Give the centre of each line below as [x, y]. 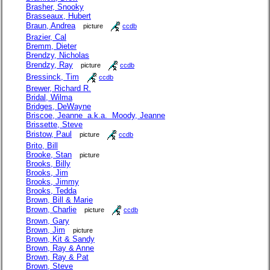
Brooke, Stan [49, 155]
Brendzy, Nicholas [58, 55]
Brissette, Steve [54, 125]
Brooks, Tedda [51, 191]
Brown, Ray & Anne [60, 248]
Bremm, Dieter [51, 46]
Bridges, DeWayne [58, 107]
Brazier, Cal [46, 37]
